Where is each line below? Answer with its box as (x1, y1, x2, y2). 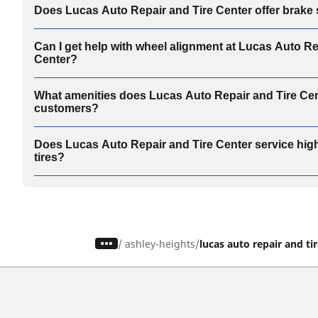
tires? (34, 150, 65, 163)
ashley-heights (125, 236, 196, 251)
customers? (34, 102, 99, 114)
